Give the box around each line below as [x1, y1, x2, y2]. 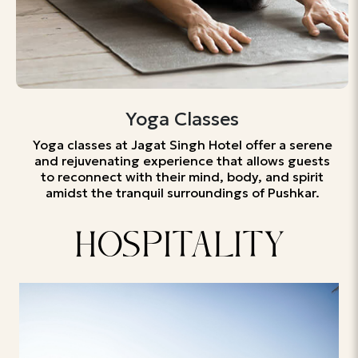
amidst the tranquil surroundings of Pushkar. [45, 185, 320, 201]
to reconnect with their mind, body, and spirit [41, 169, 324, 185]
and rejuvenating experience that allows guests [34, 153, 330, 169]
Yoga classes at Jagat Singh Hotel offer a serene [32, 137, 332, 153]
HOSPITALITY [74, 229, 284, 269]
